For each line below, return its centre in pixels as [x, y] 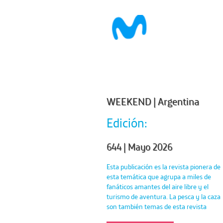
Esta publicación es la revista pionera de [163, 167]
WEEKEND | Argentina [153, 102]
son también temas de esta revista [156, 206]
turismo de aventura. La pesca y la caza [163, 196]
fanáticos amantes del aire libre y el [157, 186]
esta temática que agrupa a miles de [159, 176]
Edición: [127, 122]
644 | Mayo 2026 [139, 147]
